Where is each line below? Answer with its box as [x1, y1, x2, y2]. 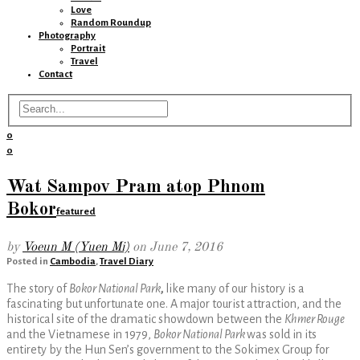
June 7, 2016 [149, 240, 223, 254]
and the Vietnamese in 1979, [6, 327, 153, 341]
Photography [39, 31, 96, 41]
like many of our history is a [166, 281, 305, 295]
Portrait [71, 43, 105, 54]
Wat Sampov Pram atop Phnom [6, 177, 265, 196]
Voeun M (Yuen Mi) [22, 240, 129, 254]
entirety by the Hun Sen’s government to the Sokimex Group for [6, 342, 329, 356]
